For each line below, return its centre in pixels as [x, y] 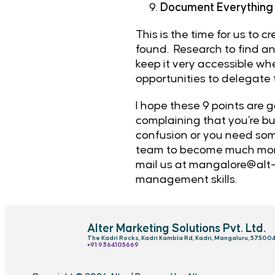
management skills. [186, 180]
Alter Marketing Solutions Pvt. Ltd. [176, 228]
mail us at [162, 165]
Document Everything [216, 8]
